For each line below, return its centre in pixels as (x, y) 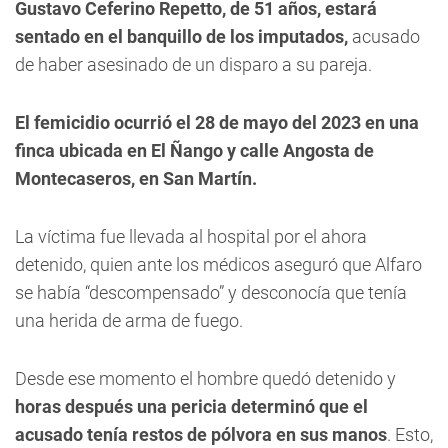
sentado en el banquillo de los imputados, (181, 36)
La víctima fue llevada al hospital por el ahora (191, 236)
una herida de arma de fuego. (129, 320)
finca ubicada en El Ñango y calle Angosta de (194, 150)
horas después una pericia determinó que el (191, 406)
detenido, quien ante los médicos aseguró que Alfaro (218, 264)
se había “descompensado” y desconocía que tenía (211, 292)
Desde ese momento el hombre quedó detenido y (205, 378)
